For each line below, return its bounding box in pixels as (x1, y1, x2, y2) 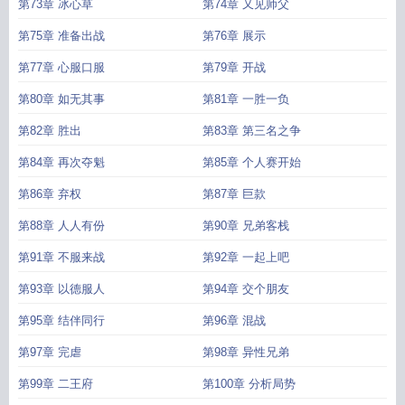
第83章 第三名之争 (202, 124, 301, 137)
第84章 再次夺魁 (18, 155, 105, 169)
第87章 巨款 (202, 187, 266, 201)
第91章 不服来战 (18, 250, 105, 264)
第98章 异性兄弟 (202, 345, 289, 359)
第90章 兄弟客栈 (202, 219, 289, 232)
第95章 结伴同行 (18, 314, 105, 327)
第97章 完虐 (18, 345, 81, 359)
